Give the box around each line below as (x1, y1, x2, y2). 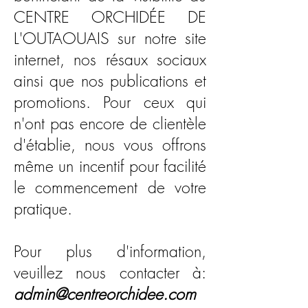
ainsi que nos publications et (14, 70, 206, 91)
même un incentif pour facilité (14, 155, 206, 177)
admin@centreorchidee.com (14, 283, 196, 305)
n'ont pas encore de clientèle (14, 113, 206, 134)
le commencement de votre (14, 177, 206, 198)
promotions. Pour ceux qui (14, 91, 206, 113)
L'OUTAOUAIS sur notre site (14, 27, 206, 49)
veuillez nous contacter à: (14, 262, 206, 283)
